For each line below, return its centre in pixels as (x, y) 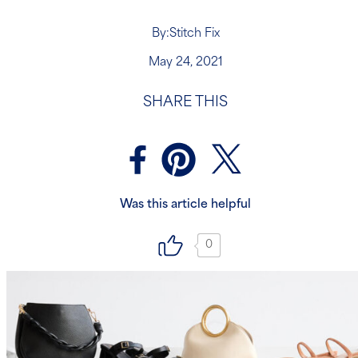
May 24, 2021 (185, 63)
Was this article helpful (185, 205)
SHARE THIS (185, 102)
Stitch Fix (194, 34)
